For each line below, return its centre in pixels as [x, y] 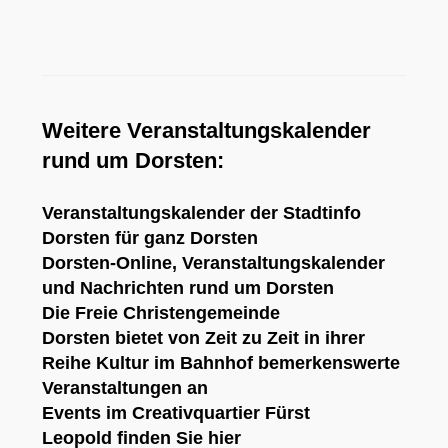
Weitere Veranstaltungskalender [207, 131]
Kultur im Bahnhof [175, 363]
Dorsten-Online [107, 263]
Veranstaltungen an [125, 388]
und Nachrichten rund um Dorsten [188, 288]
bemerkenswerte [327, 363]
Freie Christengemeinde [178, 313]
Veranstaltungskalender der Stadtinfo [202, 213]
